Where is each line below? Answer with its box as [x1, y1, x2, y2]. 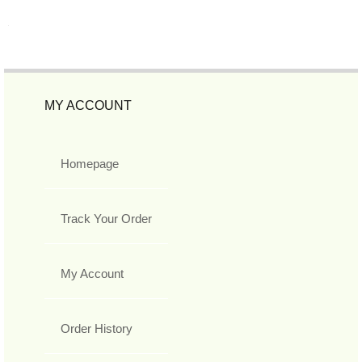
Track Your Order [61, 212, 152, 226]
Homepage [61, 157, 119, 171]
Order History [61, 322, 133, 336]
